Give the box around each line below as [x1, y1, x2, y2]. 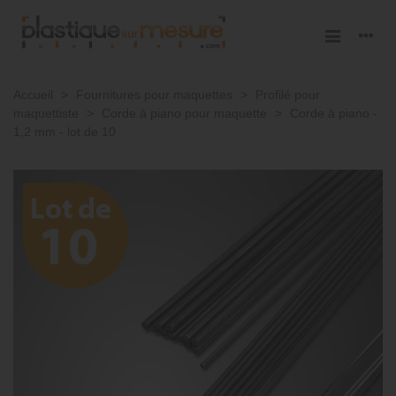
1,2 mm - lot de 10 [13, 125, 116, 139]
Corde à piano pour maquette [102, 106, 267, 120]
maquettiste [13, 106, 79, 120]
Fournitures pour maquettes [76, 88, 232, 102]
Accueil [13, 88, 53, 102]
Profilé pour [255, 88, 320, 102]
